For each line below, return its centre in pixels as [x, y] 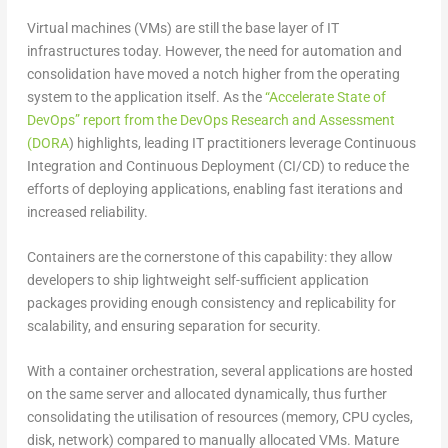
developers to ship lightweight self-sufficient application [197, 279]
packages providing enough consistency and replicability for [211, 302]
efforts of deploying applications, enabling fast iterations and [214, 188]
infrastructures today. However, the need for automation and [214, 50]
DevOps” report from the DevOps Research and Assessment [210, 119]
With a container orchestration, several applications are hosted [219, 371]
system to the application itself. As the [144, 96]
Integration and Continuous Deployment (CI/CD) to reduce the [217, 165]
